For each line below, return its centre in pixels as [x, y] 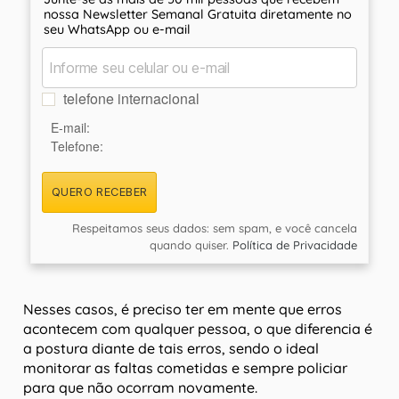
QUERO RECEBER [99, 192]
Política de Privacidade [295, 245]
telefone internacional [131, 99]
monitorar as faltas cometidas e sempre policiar [185, 368]
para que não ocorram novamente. [140, 388]
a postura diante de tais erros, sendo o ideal [171, 349]
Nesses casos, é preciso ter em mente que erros [183, 309]
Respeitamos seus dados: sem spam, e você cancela [215, 228]
